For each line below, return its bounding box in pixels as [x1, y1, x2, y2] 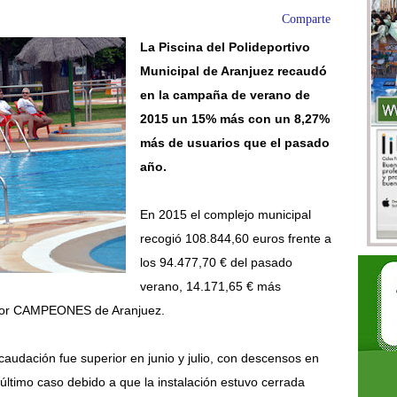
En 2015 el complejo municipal [139, 208, 311, 222]
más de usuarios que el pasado [139, 136, 330, 150]
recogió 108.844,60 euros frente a [139, 232, 331, 245]
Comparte [282, 12, 331, 26]
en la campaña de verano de [139, 89, 310, 102]
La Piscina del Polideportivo [139, 41, 310, 54]
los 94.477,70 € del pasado [139, 256, 292, 269]
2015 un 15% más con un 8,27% [139, 113, 330, 126]
